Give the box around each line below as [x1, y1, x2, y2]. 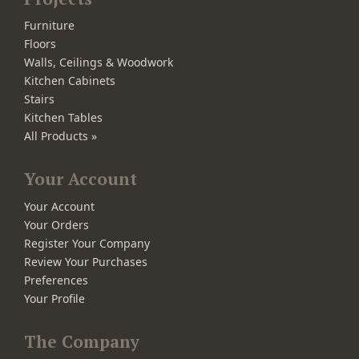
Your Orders [24, 216, 89, 232]
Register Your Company [24, 235, 150, 251]
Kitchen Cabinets [24, 73, 115, 89]
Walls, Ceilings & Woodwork [24, 54, 173, 71]
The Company [24, 329, 139, 353]
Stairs [24, 91, 54, 107]
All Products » [24, 128, 97, 144]
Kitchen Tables [24, 110, 103, 126]
